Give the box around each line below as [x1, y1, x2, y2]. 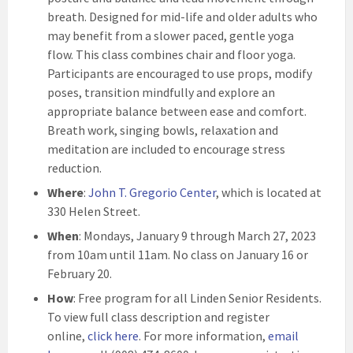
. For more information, [139, 328, 268, 344]
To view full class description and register [47, 309, 269, 325]
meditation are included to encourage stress [47, 141, 285, 157]
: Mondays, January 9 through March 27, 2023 [79, 228, 316, 243]
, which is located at [216, 184, 321, 200]
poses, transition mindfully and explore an [47, 84, 275, 100]
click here [87, 328, 139, 344]
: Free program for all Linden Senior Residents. [73, 290, 321, 306]
